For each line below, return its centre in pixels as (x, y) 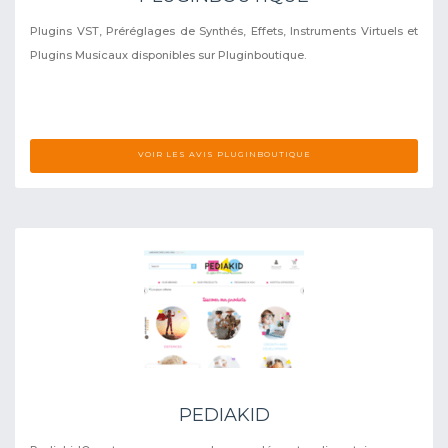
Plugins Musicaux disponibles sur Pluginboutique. (168, 54)
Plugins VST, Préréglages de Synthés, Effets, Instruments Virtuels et (224, 30)
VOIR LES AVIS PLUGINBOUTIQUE (224, 153)
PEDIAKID (224, 414)
